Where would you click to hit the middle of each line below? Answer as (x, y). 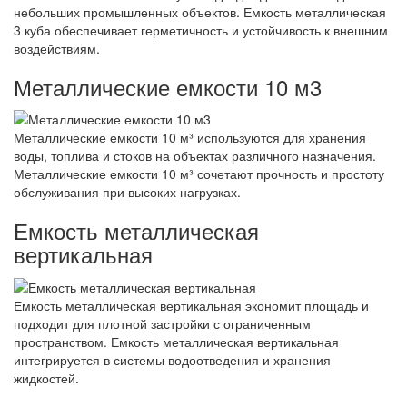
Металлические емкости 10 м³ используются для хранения (190, 138)
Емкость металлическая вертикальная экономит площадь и (191, 305)
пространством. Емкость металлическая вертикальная (176, 341)
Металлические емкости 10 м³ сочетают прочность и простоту (199, 174)
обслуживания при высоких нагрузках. (127, 192)
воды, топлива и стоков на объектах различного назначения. (195, 156)
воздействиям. (57, 49)
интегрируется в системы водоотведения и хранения (172, 359)
